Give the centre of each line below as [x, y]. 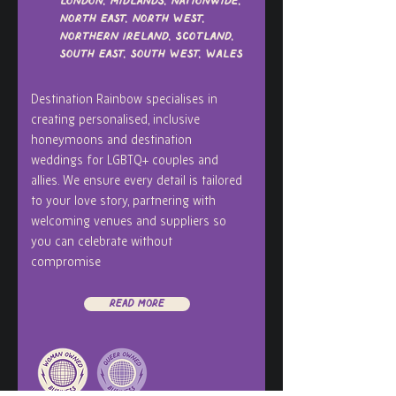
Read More [137, 304]
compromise [66, 262]
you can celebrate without [102, 242]
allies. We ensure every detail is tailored [137, 181]
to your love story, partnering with [123, 201]
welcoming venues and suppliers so [129, 221]
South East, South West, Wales [152, 54]
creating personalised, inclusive [115, 120]
